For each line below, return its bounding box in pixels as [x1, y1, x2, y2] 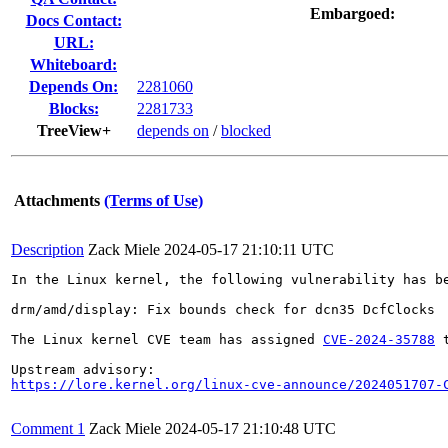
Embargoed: [309, 5, 395, 22]
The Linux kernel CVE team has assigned [11, 332, 323, 347]
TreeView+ [36, 122, 111, 139]
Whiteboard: [30, 56, 117, 73]
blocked [221, 122, 271, 139]
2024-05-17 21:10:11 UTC [164, 241, 334, 258]
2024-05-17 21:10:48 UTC [165, 420, 336, 437]
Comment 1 [11, 420, 85, 437]
